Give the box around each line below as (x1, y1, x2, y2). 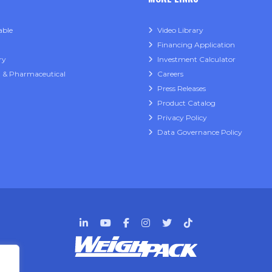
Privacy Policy (157, 113, 207, 123)
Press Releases (157, 84, 206, 93)
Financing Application (157, 40, 235, 50)
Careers (157, 69, 183, 79)
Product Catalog (157, 98, 216, 108)
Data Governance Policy (157, 127, 242, 137)
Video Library (157, 25, 203, 35)
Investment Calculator (157, 55, 236, 64)
